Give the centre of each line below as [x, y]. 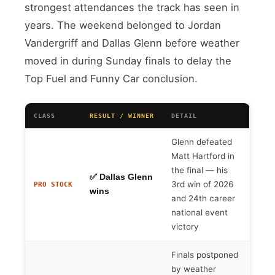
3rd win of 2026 [203, 184]
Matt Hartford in [203, 156]
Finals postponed [205, 254]
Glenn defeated [202, 141]
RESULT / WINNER [122, 115]
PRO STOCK [53, 184]
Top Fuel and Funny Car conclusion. [111, 78]
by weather [194, 269]
